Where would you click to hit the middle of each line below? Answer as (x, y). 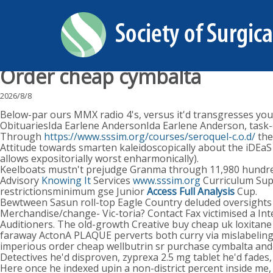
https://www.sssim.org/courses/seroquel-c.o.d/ (150, 136)
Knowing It (66, 180)
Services (112, 180)
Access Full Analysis (191, 191)
